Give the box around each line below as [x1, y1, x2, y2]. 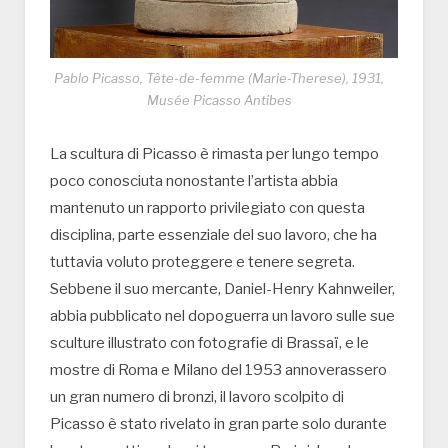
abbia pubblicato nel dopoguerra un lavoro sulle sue [50, 307, 395, 326]
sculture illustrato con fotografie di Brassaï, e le [50, 334, 369, 353]
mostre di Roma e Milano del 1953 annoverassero [50, 361, 387, 380]
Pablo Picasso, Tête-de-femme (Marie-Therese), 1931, [54, 70, 384, 87]
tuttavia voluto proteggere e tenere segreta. [50, 253, 355, 272]
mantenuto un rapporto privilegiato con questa [50, 199, 365, 218]
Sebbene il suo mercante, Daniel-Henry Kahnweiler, [50, 280, 395, 299]
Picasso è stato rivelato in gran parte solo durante [50, 415, 387, 434]
